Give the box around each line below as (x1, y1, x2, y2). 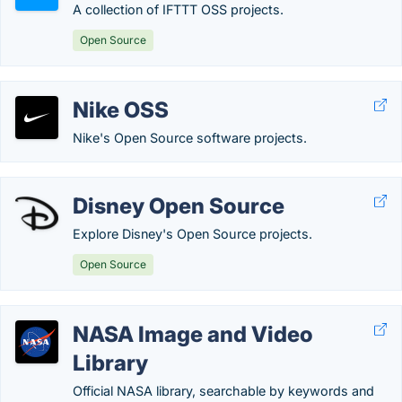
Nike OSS (73, 97, 169, 123)
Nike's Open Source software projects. (73, 130, 307, 145)
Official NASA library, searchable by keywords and (73, 383, 374, 398)
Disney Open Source (73, 193, 284, 219)
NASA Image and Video (73, 321, 313, 347)
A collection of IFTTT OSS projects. (73, 2, 284, 17)
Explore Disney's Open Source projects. (73, 226, 312, 241)
